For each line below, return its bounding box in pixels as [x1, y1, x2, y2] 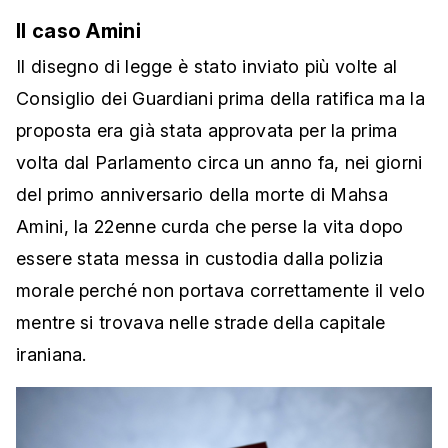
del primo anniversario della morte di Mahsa [16, 184, 388, 206]
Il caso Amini [16, 19, 141, 44]
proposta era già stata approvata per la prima [16, 120, 398, 142]
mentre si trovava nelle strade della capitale [16, 312, 386, 334]
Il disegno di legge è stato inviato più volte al [16, 56, 398, 78]
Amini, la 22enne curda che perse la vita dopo [16, 216, 404, 238]
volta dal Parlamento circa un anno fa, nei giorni [16, 152, 423, 174]
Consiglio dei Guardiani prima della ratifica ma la [16, 88, 425, 110]
